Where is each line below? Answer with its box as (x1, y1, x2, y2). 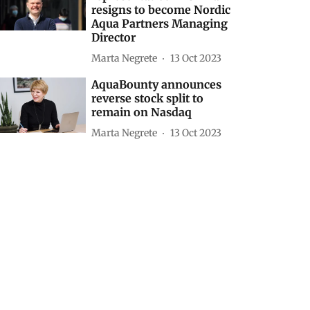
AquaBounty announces (91, 77, 222, 91)
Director (91, 30, 136, 44)
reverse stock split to (91, 91, 204, 105)
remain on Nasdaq (91, 105, 192, 119)
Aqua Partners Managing (91, 17, 228, 30)
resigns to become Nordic (91, 3, 231, 17)
